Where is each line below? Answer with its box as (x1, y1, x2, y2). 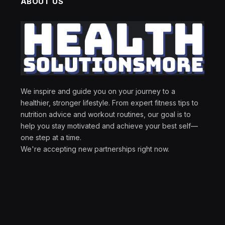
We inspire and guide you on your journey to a (20, 86, 175, 95)
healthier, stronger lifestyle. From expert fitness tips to (20, 98, 198, 107)
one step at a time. (20, 133, 81, 142)
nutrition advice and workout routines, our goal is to (20, 109, 191, 119)
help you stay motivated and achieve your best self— (20, 121, 198, 130)
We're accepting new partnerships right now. (20, 144, 169, 153)
